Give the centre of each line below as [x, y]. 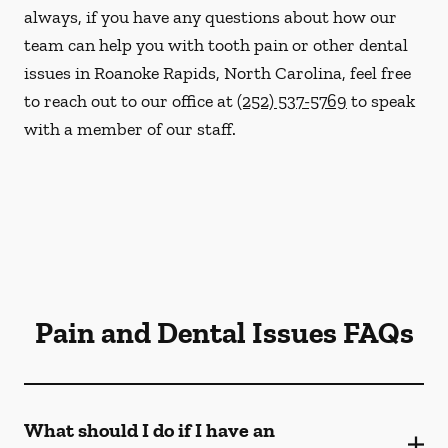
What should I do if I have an [149, 430]
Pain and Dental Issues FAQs [224, 333]
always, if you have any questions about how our [210, 17]
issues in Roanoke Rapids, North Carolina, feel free [217, 73]
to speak [381, 101]
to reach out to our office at [130, 101]
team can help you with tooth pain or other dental [216, 45]
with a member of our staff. [130, 129]
